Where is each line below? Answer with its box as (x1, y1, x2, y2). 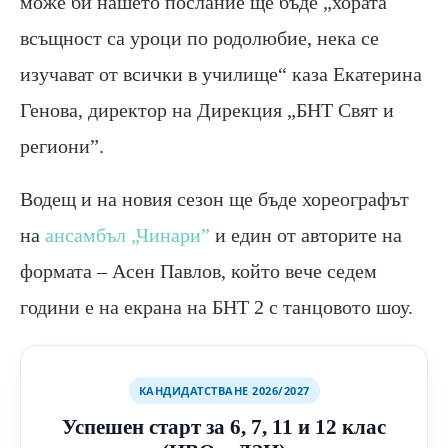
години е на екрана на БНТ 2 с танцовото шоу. (20, 296, 413, 319)
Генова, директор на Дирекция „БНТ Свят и (20, 99, 394, 122)
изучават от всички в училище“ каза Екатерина (20, 63, 422, 86)
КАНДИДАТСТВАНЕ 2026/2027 (138, 383, 310, 399)
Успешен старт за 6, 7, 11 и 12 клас (62, 415, 386, 439)
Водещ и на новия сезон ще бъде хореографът (20, 188, 409, 211)
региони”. (20, 135, 104, 158)
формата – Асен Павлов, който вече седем (20, 260, 377, 283)
